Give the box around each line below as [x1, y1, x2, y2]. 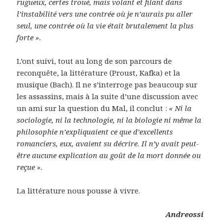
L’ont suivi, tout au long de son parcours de [17, 55, 172, 66]
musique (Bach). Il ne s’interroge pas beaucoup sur [17, 79, 198, 89]
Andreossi [165, 209, 203, 219]
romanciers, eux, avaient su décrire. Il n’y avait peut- [17, 138, 199, 148]
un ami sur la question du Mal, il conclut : [17, 103, 167, 113]
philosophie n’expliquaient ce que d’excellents [17, 126, 173, 137]
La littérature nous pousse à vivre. [17, 185, 140, 195]
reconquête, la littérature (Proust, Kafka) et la [17, 67, 181, 78]
